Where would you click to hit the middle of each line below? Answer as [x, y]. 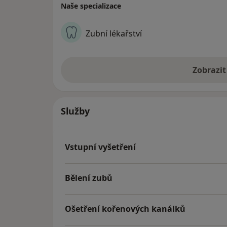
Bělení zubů [89, 178]
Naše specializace [91, 6]
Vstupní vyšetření [100, 147]
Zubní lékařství [114, 33]
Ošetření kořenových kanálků [125, 209]
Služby [75, 111]
